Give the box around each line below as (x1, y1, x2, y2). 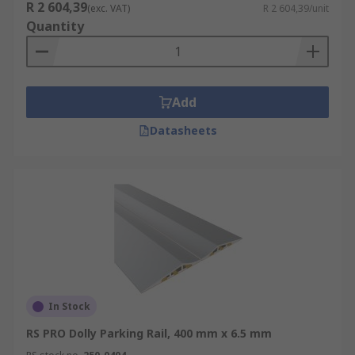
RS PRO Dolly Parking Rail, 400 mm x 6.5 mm (26, 326, 272, 341)
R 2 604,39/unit (263, 2, 329, 15)
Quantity (26, 17, 84, 35)
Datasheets (149, 123, 217, 138)
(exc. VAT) (87, 2, 130, 15)
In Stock (48, 300, 90, 313)
